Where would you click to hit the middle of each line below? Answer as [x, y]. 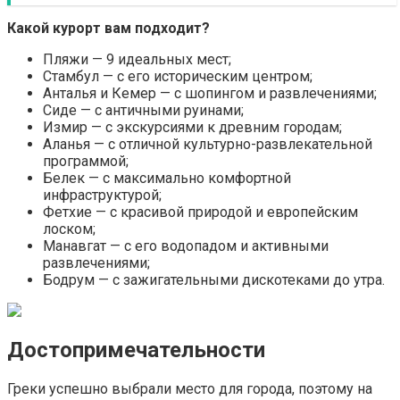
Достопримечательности [136, 350]
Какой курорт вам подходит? [108, 28]
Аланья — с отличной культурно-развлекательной [208, 144]
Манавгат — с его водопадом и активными [186, 246]
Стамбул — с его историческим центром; [178, 76]
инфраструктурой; [102, 195]
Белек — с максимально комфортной [167, 178]
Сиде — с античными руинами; [143, 110]
